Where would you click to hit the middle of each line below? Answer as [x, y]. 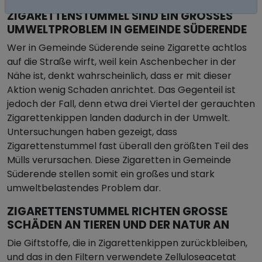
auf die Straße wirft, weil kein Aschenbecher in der [122, 62]
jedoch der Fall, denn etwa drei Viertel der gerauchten [131, 104]
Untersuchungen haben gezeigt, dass [92, 132]
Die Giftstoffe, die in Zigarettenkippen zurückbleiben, [127, 243]
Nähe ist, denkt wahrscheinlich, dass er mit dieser [119, 76]
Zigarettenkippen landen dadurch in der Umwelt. [118, 118]
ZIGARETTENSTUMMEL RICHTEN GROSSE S [117, 211]
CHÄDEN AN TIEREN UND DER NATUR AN [118, 225]
